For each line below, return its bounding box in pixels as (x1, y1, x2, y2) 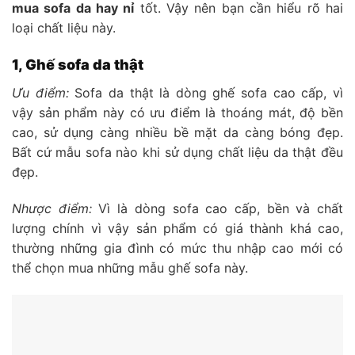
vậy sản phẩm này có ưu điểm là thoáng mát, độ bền (12, 105, 343, 121)
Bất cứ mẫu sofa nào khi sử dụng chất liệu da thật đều (12, 144, 343, 161)
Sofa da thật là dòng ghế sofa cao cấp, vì (68, 85, 344, 101)
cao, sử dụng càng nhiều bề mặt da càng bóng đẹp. (12, 124, 343, 141)
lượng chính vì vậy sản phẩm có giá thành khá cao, (12, 220, 343, 237)
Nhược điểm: (12, 200, 92, 217)
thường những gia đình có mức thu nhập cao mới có (12, 240, 343, 257)
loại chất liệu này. (12, 19, 116, 36)
